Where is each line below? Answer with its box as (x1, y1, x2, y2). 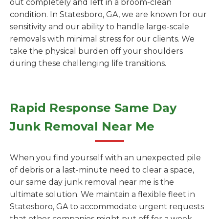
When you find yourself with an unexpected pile (10, 153, 201, 162)
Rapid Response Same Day (10, 101, 176, 115)
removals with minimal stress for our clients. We (10, 34, 195, 44)
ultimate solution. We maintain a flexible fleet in (10, 190, 195, 199)
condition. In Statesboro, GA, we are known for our (10, 10, 207, 19)
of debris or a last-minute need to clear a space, (10, 165, 194, 175)
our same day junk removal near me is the (10, 177, 174, 187)
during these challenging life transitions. (10, 59, 166, 68)
